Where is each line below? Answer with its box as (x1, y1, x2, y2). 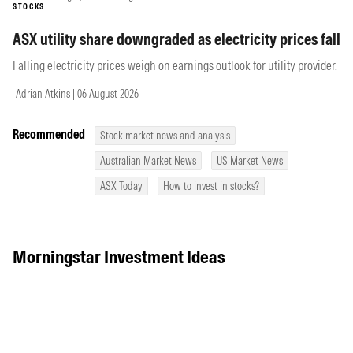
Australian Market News (100, 154, 196, 169)
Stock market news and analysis (100, 128, 230, 143)
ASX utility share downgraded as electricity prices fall (13, 29, 340, 50)
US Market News (217, 154, 283, 169)
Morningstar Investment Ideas (13, 244, 225, 268)
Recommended (13, 126, 85, 143)
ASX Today (100, 179, 143, 194)
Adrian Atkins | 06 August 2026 (16, 87, 139, 102)
